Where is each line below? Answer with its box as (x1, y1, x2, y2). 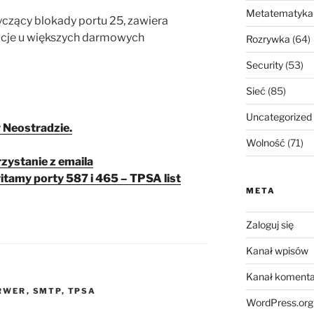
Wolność (245, 137, 285, 149)
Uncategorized (245, 111, 312, 123)
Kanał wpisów (245, 245, 308, 257)
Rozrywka (245, 33, 290, 46)
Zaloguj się (245, 219, 294, 231)
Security (245, 59, 283, 71)
